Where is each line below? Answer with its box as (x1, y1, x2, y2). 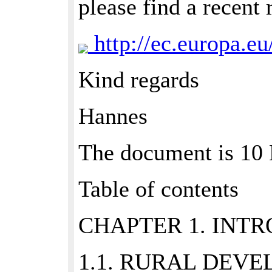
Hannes (78, 103, 148, 129)
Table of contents (78, 176, 239, 202)
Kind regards (78, 67, 199, 92)
